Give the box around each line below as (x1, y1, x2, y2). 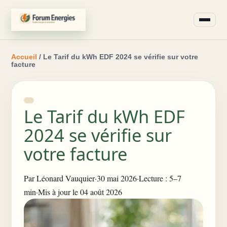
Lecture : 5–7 (139, 173, 181, 183)
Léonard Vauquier (36, 173, 95, 183)
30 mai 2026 (97, 173, 137, 183)
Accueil (11, 53, 37, 61)
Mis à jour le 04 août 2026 (38, 186, 122, 197)
